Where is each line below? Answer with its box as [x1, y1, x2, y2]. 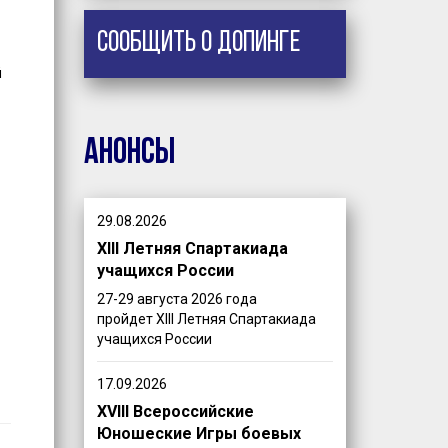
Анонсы [83, 135, 175, 172]
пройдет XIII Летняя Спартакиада [96, 311, 316, 328]
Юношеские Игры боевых [96, 423, 301, 443]
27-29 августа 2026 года [96, 291, 257, 308]
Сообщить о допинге [96, 27, 300, 59]
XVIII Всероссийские [96, 401, 254, 421]
